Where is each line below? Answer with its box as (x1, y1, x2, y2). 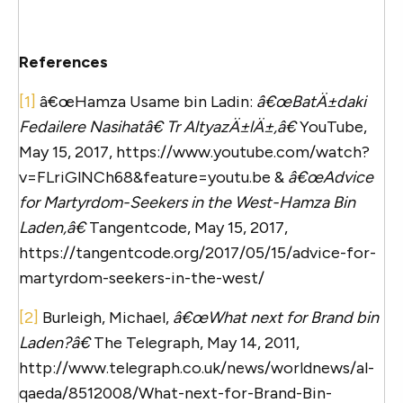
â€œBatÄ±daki (256, 91, 366, 112)
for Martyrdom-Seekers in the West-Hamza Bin (19, 192, 355, 212)
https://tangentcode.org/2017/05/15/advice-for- (19, 242, 376, 263)
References (19, 51, 108, 72)
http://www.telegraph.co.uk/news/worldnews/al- (19, 357, 374, 378)
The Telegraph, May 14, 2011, (90, 332, 300, 353)
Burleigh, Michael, (39, 307, 173, 327)
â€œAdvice (288, 166, 373, 187)
